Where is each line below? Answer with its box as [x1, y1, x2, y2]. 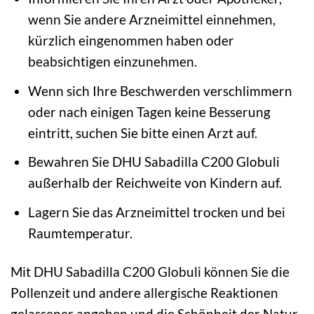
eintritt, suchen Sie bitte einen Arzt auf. [27, 124, 257, 141]
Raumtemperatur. [27, 224, 132, 241]
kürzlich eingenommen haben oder [27, 32, 234, 49]
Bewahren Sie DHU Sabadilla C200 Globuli [27, 153, 280, 170]
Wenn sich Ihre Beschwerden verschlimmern [27, 82, 292, 99]
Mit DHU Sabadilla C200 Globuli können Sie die [11, 263, 289, 280]
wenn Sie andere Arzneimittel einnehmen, [27, 11, 275, 28]
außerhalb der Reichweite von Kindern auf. [27, 175, 282, 191]
